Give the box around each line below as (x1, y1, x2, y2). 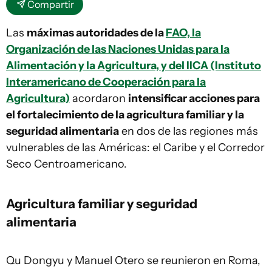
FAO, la (166, 26, 201, 39)
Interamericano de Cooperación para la (6, 75, 206, 89)
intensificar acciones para (128, 92, 260, 105)
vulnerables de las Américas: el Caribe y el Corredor (6, 141, 265, 154)
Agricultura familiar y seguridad (6, 195, 197, 211)
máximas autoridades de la (27, 26, 166, 39)
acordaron (70, 92, 128, 105)
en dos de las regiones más (119, 124, 258, 138)
